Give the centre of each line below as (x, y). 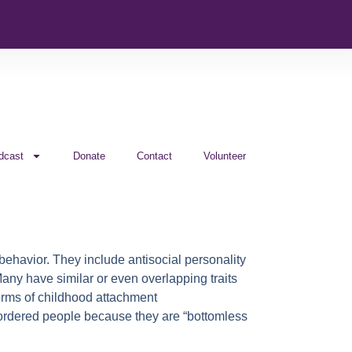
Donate (89, 156)
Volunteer (225, 156)
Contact (154, 156)
